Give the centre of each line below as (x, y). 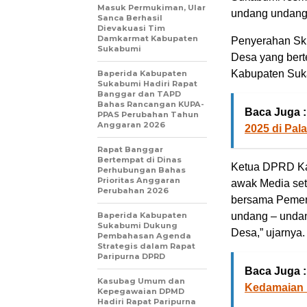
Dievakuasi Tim (131, 28)
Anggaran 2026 (131, 125)
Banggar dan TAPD (139, 94)
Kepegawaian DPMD (141, 291)
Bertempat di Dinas (139, 160)
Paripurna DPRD (131, 256)
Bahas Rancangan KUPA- (151, 104)
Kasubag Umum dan (141, 281)
